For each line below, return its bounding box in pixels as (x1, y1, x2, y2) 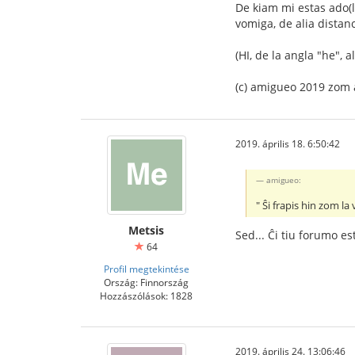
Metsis (128, 223, 164, 239)
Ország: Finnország (104, 276, 189, 289)
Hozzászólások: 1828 (100, 289, 193, 303)
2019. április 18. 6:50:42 (235, 137, 340, 151)
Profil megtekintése (103, 262, 189, 276)
